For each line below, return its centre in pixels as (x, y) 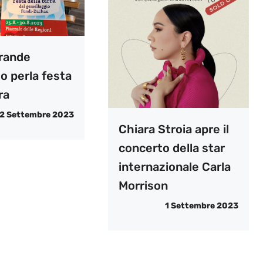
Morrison (143, 185)
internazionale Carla (174, 166)
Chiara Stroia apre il (173, 129)
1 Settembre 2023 (201, 205)
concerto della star (171, 148)
